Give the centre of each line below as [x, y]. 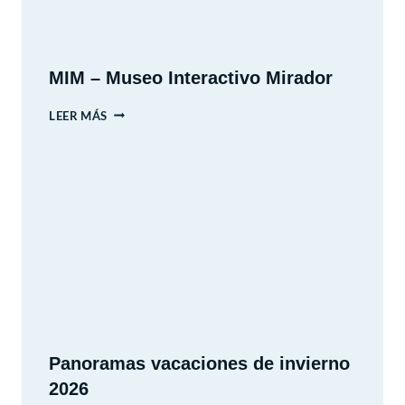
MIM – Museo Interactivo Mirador [191, 77]
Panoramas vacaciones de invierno [199, 363]
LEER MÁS [79, 116]
